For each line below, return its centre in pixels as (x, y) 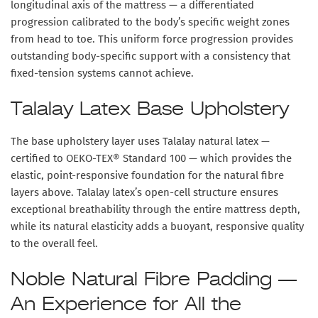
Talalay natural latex (210, 142)
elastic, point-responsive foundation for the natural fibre (147, 176)
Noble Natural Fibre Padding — (154, 280)
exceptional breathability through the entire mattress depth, (155, 210)
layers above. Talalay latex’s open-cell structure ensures (144, 193)
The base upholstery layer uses (87, 142)
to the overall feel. (54, 244)
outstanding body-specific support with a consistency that (150, 56)
